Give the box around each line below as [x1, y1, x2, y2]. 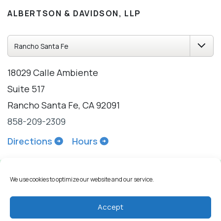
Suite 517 [7, 82, 45, 95]
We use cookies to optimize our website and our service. [10, 175, 154, 184]
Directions [7, 135, 52, 147]
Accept [98, 202, 123, 213]
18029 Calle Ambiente [7, 66, 98, 78]
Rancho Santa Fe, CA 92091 [7, 99, 120, 111]
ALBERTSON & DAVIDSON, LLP [7, 7, 141, 19]
